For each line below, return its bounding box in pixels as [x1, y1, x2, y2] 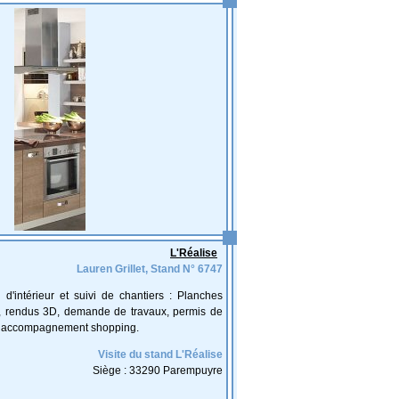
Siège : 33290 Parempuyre [93, 364, 223, 377]
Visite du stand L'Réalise [98, 348, 223, 361]
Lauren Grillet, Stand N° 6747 [77, 263, 223, 275]
